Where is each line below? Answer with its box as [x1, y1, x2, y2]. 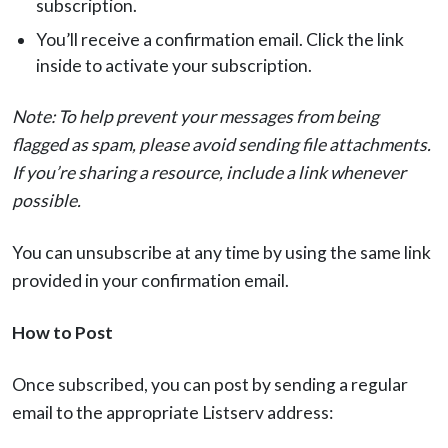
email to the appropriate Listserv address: [12, 402, 333, 424]
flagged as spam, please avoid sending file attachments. [12, 134, 431, 156]
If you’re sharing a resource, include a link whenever [12, 162, 406, 184]
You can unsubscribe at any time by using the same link [12, 242, 431, 264]
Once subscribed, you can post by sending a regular [12, 374, 408, 396]
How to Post [12, 322, 113, 344]
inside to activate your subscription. [36, 55, 312, 77]
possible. [12, 190, 81, 212]
